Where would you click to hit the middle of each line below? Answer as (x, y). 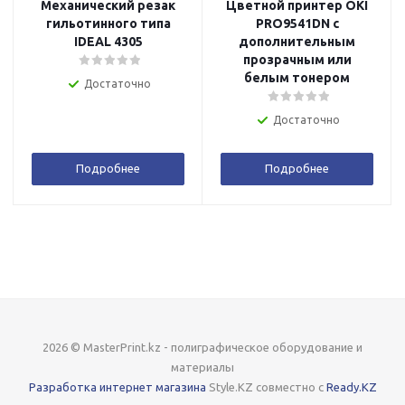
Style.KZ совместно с (266, 387)
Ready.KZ (351, 387)
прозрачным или (297, 60)
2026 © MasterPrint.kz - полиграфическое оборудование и (202, 347)
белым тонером (297, 78)
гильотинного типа (108, 24)
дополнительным (297, 42)
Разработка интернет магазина (117, 387)
